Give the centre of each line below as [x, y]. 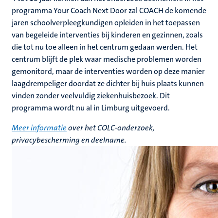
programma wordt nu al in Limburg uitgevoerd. [91, 108]
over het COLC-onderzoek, [111, 128]
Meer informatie [39, 128]
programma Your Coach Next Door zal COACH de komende [109, 10]
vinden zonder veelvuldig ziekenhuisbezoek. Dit [91, 96]
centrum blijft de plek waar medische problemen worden [107, 59]
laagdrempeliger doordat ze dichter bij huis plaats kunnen [108, 83]
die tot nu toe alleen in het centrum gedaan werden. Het [105, 47]
